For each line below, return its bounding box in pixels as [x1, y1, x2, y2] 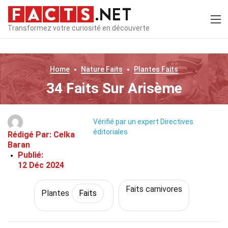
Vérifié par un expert [93, 118, 159, 126]
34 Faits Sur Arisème [46, 80, 182, 97]
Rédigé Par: [8, 130, 53, 139]
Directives [160, 118, 193, 126]
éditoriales [93, 128, 128, 136]
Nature [81, 65, 104, 73]
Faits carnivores [125, 184, 182, 194]
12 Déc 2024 [18, 160, 64, 170]
